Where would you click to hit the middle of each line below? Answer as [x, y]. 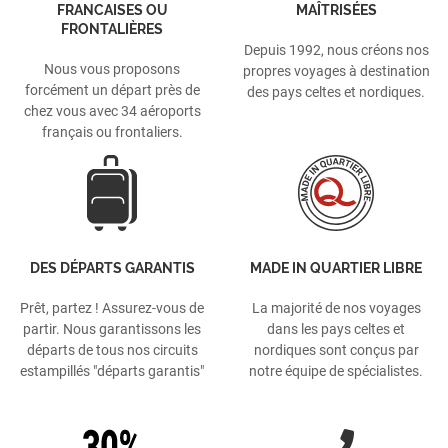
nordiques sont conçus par [336, 350]
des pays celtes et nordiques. [336, 92]
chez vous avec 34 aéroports [112, 111]
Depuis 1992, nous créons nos [336, 50]
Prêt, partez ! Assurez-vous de [112, 308]
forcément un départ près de [112, 90]
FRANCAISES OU [112, 10]
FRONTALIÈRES [112, 29]
